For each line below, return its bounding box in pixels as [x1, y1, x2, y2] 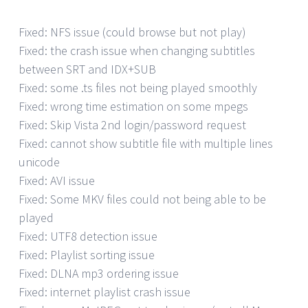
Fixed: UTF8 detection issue [19, 228, 157, 244]
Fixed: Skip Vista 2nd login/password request [19, 116, 246, 133]
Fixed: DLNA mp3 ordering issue [19, 265, 179, 281]
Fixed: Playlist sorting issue [19, 246, 155, 263]
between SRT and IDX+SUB [19, 60, 156, 77]
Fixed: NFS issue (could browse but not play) [19, 23, 246, 40]
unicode [19, 153, 60, 170]
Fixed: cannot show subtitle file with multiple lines [19, 135, 273, 151]
